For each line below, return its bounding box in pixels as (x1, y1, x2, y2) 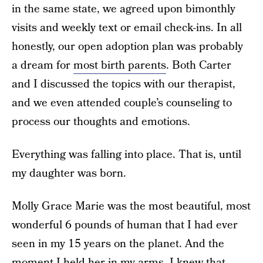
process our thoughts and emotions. (12, 114, 190, 130)
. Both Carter (166, 58, 231, 73)
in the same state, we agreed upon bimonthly (12, 1, 235, 17)
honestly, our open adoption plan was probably (12, 39, 243, 55)
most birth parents (73, 58, 166, 73)
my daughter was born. (12, 166, 126, 181)
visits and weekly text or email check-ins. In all (12, 20, 242, 36)
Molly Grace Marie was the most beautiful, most (12, 198, 251, 214)
